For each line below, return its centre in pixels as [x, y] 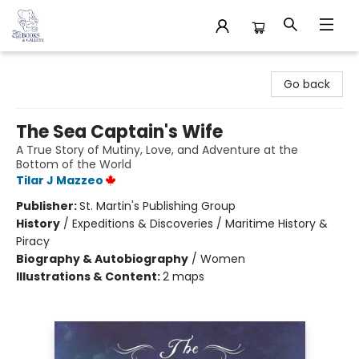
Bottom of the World [74, 164]
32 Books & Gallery [63, 67]
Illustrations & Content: [89, 276]
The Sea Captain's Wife [119, 132]
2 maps [184, 276]
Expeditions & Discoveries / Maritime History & [200, 224]
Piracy [33, 241]
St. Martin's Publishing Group [157, 206]
